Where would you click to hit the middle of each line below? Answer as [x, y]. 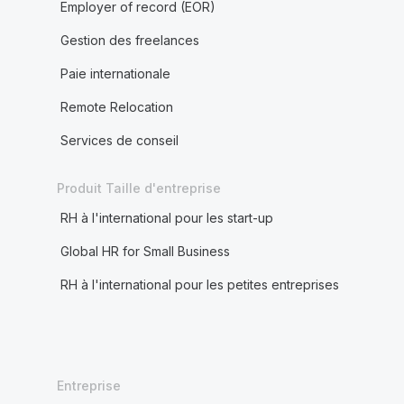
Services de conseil [119, 140]
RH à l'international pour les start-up [166, 218]
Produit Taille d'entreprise [138, 188]
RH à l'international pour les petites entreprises [199, 285]
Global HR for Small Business [145, 251]
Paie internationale [115, 73]
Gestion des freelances [129, 40]
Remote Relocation [116, 107]
